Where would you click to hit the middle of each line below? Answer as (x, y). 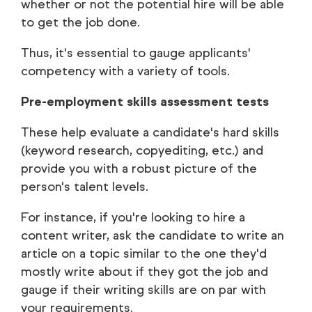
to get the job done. (80, 23)
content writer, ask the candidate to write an (153, 236)
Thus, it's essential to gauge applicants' (136, 53)
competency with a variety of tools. (125, 71)
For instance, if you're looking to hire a (133, 218)
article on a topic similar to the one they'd (144, 254)
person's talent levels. (85, 187)
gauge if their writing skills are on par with (143, 290)
